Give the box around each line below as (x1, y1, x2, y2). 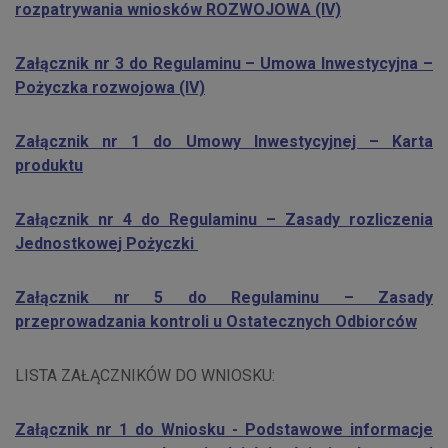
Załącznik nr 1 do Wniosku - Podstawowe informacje (15, 420, 433, 440)
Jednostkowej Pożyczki (15, 234, 198, 254)
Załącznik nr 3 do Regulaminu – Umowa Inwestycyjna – (15, 54, 433, 74)
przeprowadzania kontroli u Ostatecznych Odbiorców (15, 312, 417, 332)
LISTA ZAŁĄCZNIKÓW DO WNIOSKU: (15, 366, 275, 386)
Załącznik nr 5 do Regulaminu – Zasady (15, 288, 433, 308)
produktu (15, 156, 83, 176)
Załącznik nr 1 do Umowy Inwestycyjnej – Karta (15, 132, 433, 152)
